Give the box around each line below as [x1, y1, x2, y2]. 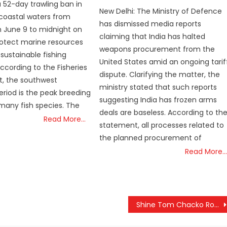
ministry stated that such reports [99, 82, 217, 92]
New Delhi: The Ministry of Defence [99, 6, 222, 16]
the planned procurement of [99, 132, 202, 143]
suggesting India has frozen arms [99, 94, 217, 105]
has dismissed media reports [99, 18, 202, 29]
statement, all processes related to [99, 120, 224, 130]
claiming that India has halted [99, 31, 206, 42]
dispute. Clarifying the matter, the [99, 69, 220, 80]
